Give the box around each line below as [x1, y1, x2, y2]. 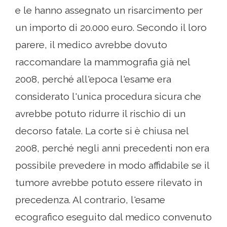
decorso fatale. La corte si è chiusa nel [15, 125, 188, 136]
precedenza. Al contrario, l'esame [15, 194, 165, 205]
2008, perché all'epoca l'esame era [15, 73, 171, 85]
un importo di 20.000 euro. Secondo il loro [15, 22, 207, 33]
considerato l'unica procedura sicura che [15, 91, 201, 102]
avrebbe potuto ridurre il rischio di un [15, 108, 185, 119]
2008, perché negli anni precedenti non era [15, 142, 209, 154]
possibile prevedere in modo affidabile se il [15, 160, 209, 171]
